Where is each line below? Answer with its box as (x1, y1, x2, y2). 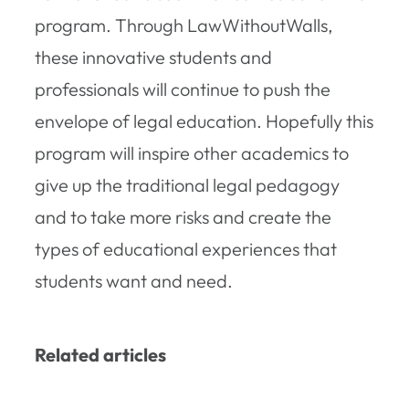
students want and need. (35, 268, 233, 292)
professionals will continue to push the (35, 77, 330, 100)
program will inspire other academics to (35, 141, 349, 164)
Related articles (35, 343, 166, 367)
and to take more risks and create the (35, 204, 331, 228)
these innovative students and (35, 45, 272, 68)
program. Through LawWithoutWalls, (35, 13, 332, 37)
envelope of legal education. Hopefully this (35, 109, 373, 132)
